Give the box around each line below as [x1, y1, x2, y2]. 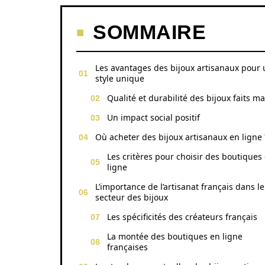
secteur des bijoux [95, 192, 168, 203]
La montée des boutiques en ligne [107, 231, 243, 242]
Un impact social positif [107, 112, 200, 123]
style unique [95, 73, 144, 84]
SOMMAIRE [93, 21, 206, 43]
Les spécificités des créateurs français [107, 211, 257, 222]
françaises [107, 241, 148, 253]
